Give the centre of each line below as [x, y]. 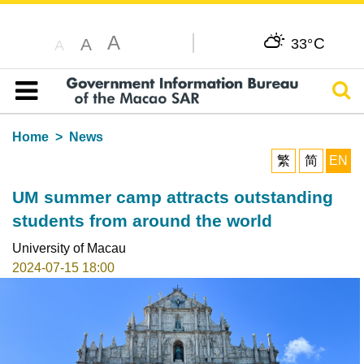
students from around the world [142, 220]
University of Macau [69, 248]
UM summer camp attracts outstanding [172, 197]
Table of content [69, 110]
